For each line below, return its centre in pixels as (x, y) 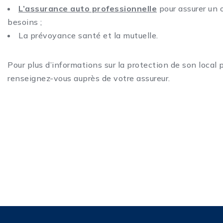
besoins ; (25, 22)
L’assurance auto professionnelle (88, 9)
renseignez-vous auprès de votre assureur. (89, 78)
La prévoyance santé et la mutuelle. (88, 36)
